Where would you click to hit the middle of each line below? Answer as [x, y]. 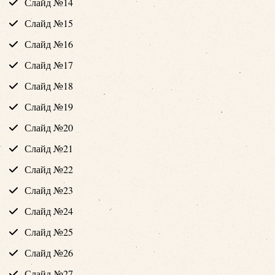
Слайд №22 [49, 169]
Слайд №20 [49, 127]
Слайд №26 [49, 252]
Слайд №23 [49, 190]
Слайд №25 [49, 231]
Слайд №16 [49, 44]
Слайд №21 [49, 148]
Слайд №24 [49, 211]
